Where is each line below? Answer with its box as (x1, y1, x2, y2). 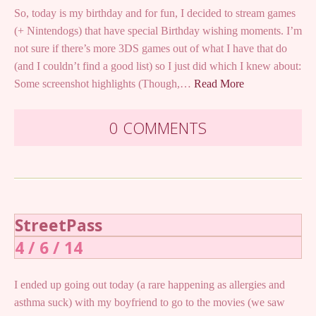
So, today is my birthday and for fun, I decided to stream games (14, 6, 296, 19)
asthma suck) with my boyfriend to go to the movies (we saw (14, 296, 285, 308)
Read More (194, 77, 244, 90)
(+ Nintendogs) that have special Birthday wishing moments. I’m (14, 24, 302, 37)
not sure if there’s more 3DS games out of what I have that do (14, 42, 287, 54)
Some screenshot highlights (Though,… (14, 77, 194, 90)
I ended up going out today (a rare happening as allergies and (14, 278, 285, 291)
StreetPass (15, 213, 102, 236)
